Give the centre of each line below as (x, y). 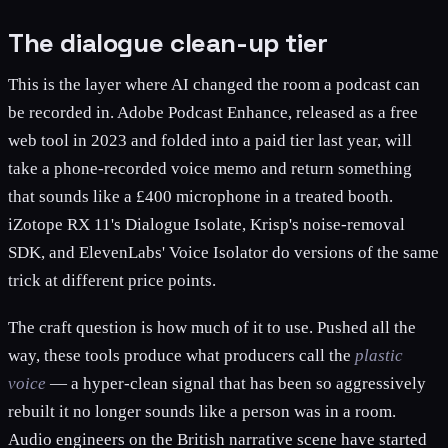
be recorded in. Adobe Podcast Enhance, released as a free (213, 112)
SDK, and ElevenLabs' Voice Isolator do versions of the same (223, 252)
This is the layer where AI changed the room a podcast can (214, 84)
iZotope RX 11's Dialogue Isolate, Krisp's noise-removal (206, 224)
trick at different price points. (112, 280)
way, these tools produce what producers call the (181, 355)
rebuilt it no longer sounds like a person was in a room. (202, 411)
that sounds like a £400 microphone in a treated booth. (200, 196)
